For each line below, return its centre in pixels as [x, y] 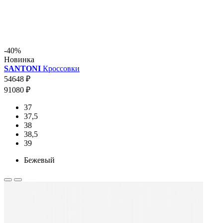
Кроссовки [60, 68]
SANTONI [22, 68]
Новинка [19, 59]
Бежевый [39, 160]
